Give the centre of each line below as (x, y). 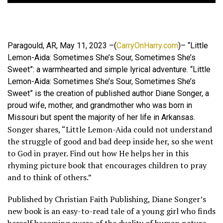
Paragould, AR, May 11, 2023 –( (62, 46)
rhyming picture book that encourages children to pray (107, 165)
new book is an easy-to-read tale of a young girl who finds (111, 211)
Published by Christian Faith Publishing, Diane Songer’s (107, 199)
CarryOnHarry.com (147, 46)
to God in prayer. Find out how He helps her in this (98, 153)
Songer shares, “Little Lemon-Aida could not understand (110, 129)
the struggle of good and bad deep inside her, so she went (111, 141)
